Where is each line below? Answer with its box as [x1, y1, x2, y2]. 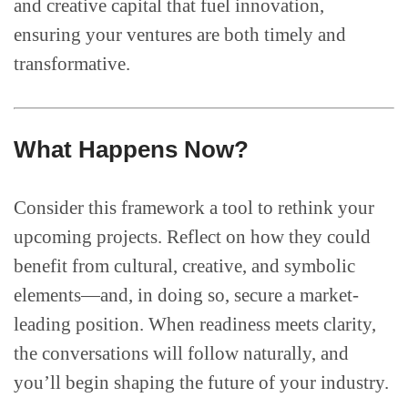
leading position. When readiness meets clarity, [14, 313, 376, 336]
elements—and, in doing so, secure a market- [14, 284, 359, 307]
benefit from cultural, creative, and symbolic [14, 255, 355, 278]
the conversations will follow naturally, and [14, 342, 349, 365]
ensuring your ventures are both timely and [14, 24, 346, 46]
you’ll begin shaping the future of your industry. [14, 372, 389, 394]
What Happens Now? [14, 136, 249, 164]
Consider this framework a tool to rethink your [14, 197, 374, 219]
